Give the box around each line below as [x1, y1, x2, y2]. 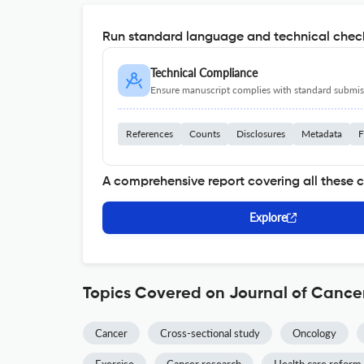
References [126, 128, 173, 140]
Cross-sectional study [160, 327, 260, 340]
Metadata [301, 128, 342, 140]
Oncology [292, 327, 336, 340]
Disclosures [236, 128, 285, 140]
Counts [189, 128, 220, 140]
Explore [249, 210, 287, 224]
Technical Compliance [150, 66, 258, 80]
